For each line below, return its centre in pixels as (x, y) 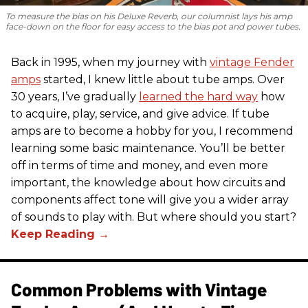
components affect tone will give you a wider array (150, 199)
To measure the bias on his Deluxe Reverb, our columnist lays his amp (149, 16)
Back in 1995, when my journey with (110, 62)
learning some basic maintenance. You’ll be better (148, 148)
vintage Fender (252, 62)
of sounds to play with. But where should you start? (154, 217)
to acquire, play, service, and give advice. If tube (140, 113)
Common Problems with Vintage (139, 289)
